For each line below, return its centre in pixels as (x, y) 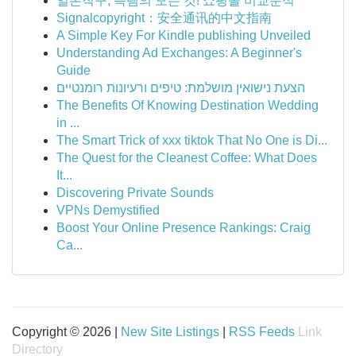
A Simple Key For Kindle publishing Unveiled (184, 35)
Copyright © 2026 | (66, 332)
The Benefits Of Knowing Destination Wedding (188, 105)
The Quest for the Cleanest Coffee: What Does (187, 158)
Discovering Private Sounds (135, 193)
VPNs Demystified (108, 210)
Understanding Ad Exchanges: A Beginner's (179, 53)
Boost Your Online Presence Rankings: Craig (184, 228)
